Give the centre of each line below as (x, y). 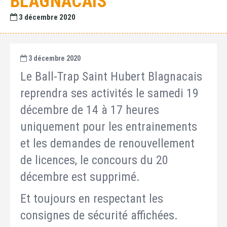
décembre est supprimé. (80, 177)
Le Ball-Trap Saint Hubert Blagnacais (111, 77)
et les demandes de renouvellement (107, 143)
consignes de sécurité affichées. (99, 215)
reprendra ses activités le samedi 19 (109, 93)
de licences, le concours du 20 (94, 160)
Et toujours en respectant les (92, 199)
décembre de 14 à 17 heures (90, 110)
